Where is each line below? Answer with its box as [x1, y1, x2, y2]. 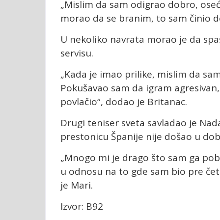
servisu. [60, 47, 93, 60]
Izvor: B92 [60, 200, 103, 213]
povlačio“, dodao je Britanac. [60, 95, 187, 109]
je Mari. [60, 179, 93, 192]
